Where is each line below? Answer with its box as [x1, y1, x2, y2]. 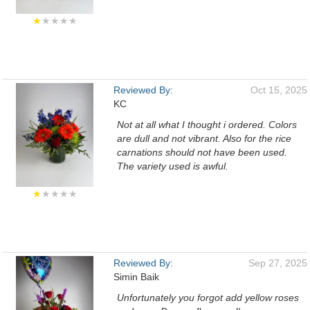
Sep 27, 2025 [248, 257, 307, 268]
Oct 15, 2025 [250, 84, 307, 95]
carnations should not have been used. [117, 147, 287, 158]
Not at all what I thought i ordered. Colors [117, 119, 297, 130]
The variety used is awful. [117, 161, 228, 172]
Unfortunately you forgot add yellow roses [117, 292, 299, 303]
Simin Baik [113, 271, 159, 282]
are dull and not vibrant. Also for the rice [117, 133, 291, 144]
